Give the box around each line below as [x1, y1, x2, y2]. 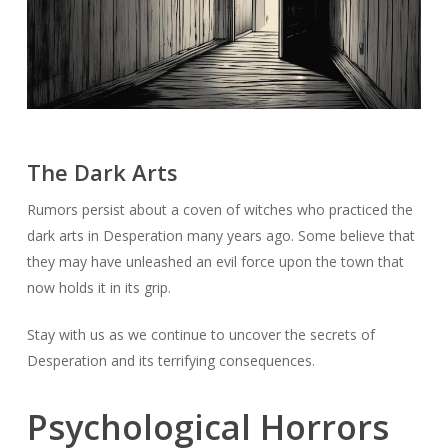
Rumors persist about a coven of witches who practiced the [26, 199, 413, 219]
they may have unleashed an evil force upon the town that [26, 251, 404, 271]
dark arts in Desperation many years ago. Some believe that [26, 225, 415, 245]
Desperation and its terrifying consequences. [26, 350, 315, 370]
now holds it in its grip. [26, 277, 171, 297]
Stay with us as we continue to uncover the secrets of [26, 324, 375, 344]
